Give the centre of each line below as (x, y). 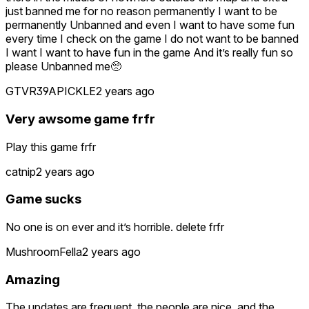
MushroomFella (44, 251)
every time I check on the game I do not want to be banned (152, 39)
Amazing (33, 279)
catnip (21, 171)
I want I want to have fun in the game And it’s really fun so (149, 53)
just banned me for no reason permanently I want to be (141, 11)
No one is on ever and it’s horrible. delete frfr (115, 227)
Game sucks (43, 199)
